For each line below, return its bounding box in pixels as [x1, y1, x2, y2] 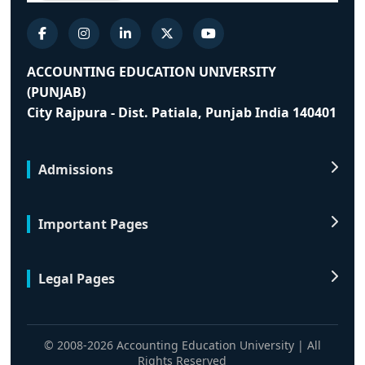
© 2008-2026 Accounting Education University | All [43, 336, 321, 353]
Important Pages [38, 214, 149, 233]
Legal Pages [38, 269, 116, 288]
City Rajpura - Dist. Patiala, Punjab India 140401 [27, 103, 337, 121]
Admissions [38, 160, 114, 178]
